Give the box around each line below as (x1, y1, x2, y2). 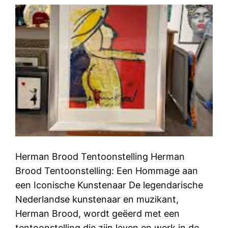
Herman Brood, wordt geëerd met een (15, 208, 180, 219)
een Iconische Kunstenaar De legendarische (15, 179, 204, 190)
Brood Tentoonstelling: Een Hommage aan (15, 165, 198, 176)
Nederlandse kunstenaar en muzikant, (15, 193, 179, 205)
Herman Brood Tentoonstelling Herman (15, 151, 185, 162)
